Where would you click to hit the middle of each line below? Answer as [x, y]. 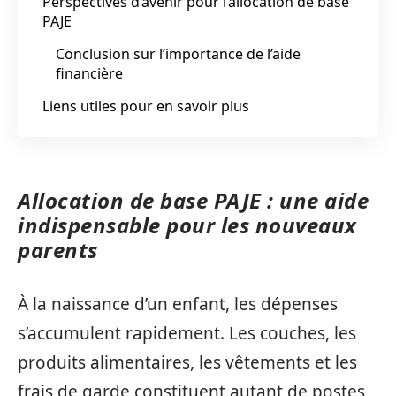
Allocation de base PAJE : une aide [193, 200]
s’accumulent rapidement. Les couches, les [187, 333]
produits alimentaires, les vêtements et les [187, 362]
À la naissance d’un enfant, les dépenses [178, 304]
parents [58, 250]
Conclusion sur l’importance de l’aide [178, 53]
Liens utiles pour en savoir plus [146, 106]
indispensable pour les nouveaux [187, 225]
